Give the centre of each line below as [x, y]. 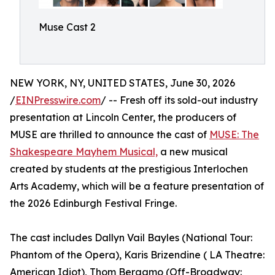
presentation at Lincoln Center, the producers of [123, 117]
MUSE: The [234, 134]
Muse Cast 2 [67, 27]
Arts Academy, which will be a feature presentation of [137, 186]
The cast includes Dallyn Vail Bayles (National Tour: [131, 238]
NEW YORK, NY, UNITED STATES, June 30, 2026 [122, 83]
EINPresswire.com [58, 100]
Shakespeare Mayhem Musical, [84, 152]
